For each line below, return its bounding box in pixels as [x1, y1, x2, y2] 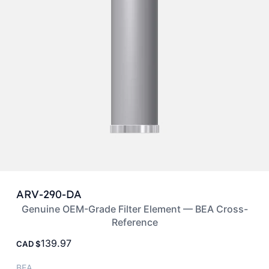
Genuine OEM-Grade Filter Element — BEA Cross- [21, 202, 248, 215]
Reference [111, 216, 158, 228]
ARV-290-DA [16, 187, 82, 201]
